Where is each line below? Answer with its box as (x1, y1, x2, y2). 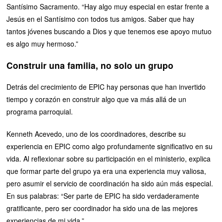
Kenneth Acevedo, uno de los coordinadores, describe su (6, 128, 186, 139)
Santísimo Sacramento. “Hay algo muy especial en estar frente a (6, 1, 210, 11)
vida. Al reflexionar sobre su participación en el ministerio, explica (6, 153, 211, 164)
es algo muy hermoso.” (6, 38, 79, 49)
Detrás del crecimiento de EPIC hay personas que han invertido (6, 81, 206, 92)
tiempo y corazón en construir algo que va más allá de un (6, 94, 187, 104)
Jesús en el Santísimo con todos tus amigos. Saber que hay (6, 13, 195, 24)
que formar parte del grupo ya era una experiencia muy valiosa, (6, 166, 207, 176)
